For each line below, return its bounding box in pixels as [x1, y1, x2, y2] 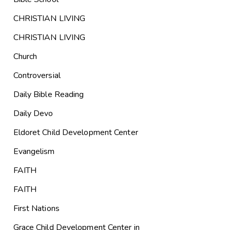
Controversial [13, 70, 61, 82]
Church [13, 51, 37, 63]
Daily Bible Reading [13, 89, 84, 101]
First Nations [13, 203, 60, 215]
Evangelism [13, 146, 55, 158]
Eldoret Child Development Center [13, 127, 138, 139]
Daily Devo [13, 108, 53, 120]
